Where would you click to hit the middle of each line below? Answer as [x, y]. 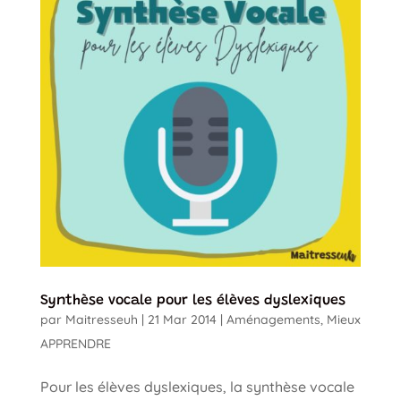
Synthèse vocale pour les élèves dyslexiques [192, 300]
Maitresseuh [101, 319]
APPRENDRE [75, 343]
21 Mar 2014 [182, 319]
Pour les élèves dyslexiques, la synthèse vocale [197, 386]
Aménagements [273, 319]
